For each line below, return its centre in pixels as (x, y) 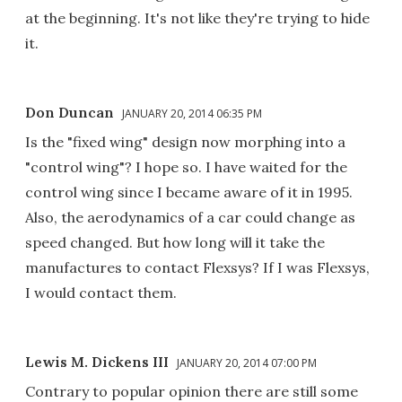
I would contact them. (101, 292)
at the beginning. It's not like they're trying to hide (197, 17)
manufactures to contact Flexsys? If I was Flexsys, (197, 267)
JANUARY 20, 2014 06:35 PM (192, 113)
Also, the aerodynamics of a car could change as (190, 217)
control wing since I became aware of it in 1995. (189, 192)
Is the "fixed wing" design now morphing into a (185, 141)
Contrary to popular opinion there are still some (192, 391)
